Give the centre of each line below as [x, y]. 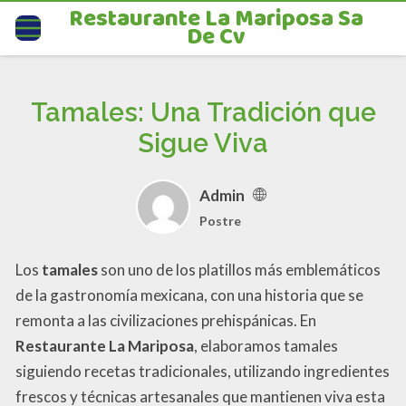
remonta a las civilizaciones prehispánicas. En [166, 320]
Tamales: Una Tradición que [203, 113]
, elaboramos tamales [266, 345]
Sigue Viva [203, 144]
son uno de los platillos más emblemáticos [239, 269]
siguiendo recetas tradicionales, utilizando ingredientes [203, 371]
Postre [220, 220]
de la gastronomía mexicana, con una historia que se [189, 295]
